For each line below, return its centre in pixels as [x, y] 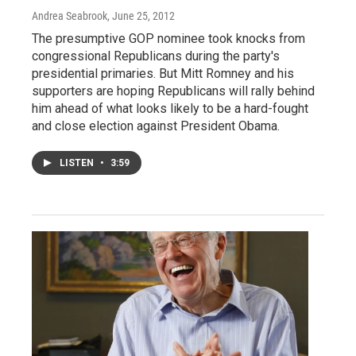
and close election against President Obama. [156, 126]
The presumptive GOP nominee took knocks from [168, 38]
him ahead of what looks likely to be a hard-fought [170, 108]
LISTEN [78, 163]
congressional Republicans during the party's [156, 56]
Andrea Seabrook [70, 15]
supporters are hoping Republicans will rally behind [173, 91]
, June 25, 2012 [141, 15]
